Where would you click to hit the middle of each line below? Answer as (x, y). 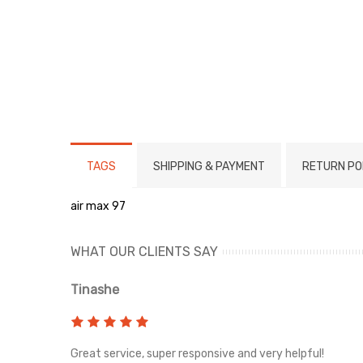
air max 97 (98, 206)
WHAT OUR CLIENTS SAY (144, 251)
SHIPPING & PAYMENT (209, 166)
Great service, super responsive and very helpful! (197, 353)
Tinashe (95, 289)
